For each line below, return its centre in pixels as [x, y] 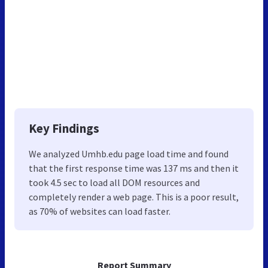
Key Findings [64, 128]
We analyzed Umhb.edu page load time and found [129, 153]
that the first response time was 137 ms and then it [134, 168]
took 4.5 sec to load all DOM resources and [114, 182]
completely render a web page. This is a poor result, [134, 197]
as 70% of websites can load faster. [100, 211]
